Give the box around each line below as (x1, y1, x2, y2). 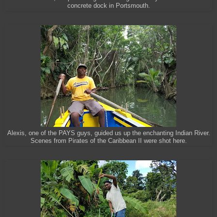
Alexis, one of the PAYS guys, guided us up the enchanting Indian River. (7, 130, 210, 137)
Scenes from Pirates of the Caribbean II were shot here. (30, 138, 187, 145)
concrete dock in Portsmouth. (67, 2, 150, 10)
